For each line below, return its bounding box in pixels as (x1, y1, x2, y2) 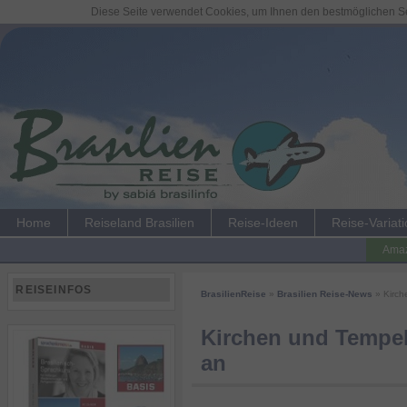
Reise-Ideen (228, 215, 298, 230)
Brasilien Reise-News (277, 289, 372, 299)
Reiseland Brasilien (84, 215, 194, 230)
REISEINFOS (15, 283, 93, 296)
